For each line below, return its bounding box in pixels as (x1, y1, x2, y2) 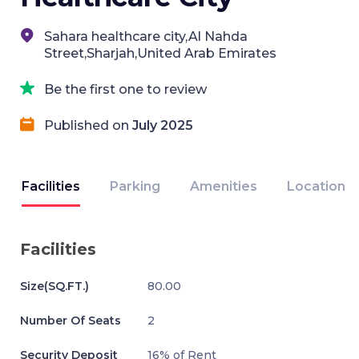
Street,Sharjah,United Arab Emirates (44, 46, 276, 61)
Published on (44, 118, 132, 133)
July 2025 (132, 118, 193, 133)
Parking (110, 179, 160, 194)
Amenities (190, 179, 257, 194)
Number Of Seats (20, 313, 121, 328)
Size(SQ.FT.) (20, 279, 89, 293)
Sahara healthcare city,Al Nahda (44, 29, 248, 44)
